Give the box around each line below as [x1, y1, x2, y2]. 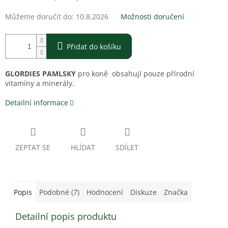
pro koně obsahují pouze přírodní [78, 69, 194, 79]
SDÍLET [116, 142, 138, 153]
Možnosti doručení [121, 12, 184, 22]
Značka [164, 187, 188, 197]
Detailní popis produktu [15, 210, 117, 223]
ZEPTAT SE [15, 142, 50, 153]
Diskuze [130, 187, 157, 197]
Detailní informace [5, 98, 68, 108]
